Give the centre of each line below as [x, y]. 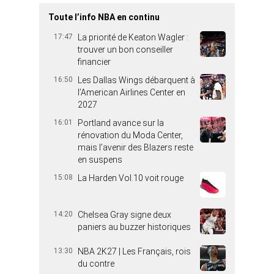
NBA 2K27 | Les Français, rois [134, 252]
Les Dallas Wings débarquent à [136, 80]
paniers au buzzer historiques [134, 227]
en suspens [100, 160]
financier [94, 62]
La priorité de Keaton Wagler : [133, 38]
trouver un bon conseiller [125, 50]
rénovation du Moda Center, [130, 135]
